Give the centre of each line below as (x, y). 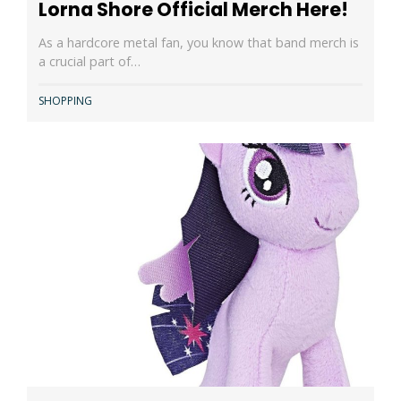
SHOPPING (65, 101)
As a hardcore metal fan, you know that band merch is (198, 42)
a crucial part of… (89, 61)
